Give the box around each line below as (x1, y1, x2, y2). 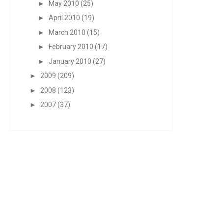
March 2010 (48, 28, 85, 36)
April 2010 (48, 14, 80, 22)
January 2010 (48, 57, 91, 65)
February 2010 (48, 43, 93, 51)
